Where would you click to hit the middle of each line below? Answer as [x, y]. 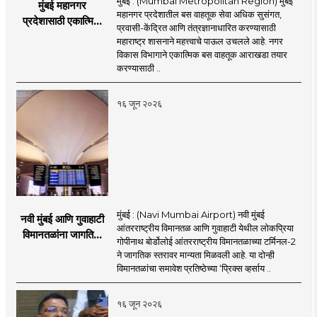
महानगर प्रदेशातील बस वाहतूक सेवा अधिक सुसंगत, [199, 14]
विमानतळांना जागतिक [62, 234]
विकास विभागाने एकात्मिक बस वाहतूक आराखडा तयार [202, 54]
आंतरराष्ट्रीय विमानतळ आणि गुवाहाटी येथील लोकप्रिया [205, 227]
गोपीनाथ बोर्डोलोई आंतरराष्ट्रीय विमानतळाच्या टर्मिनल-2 [206, 241]
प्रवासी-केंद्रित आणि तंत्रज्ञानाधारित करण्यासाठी [196, 27]
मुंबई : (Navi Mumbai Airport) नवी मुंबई [190, 214]
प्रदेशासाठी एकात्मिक [62, 21]
